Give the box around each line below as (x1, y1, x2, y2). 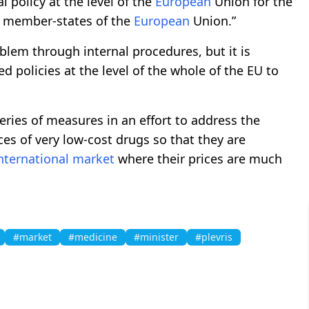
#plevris (195, 230, 232, 243)
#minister (134, 230, 179, 243)
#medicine (68, 230, 117, 243)
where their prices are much (114, 150, 282, 167)
